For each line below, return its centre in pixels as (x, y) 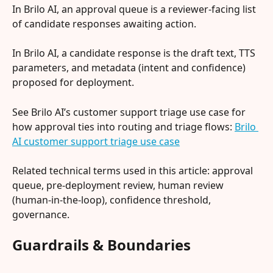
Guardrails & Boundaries (101, 244)
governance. (41, 215)
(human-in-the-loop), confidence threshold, (113, 200)
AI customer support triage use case (96, 141)
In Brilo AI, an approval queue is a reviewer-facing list (135, 9)
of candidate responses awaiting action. (104, 23)
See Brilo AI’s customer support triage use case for (130, 112)
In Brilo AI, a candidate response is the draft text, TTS (135, 53)
